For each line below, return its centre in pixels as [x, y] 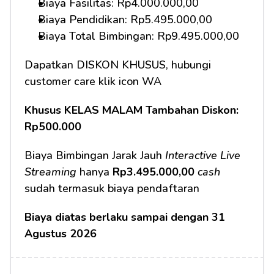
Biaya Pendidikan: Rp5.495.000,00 [125, 20]
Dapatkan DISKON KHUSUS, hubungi [118, 65]
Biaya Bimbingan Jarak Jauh [95, 155]
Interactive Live [203, 155]
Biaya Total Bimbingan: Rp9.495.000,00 [139, 36]
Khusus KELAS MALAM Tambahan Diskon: [131, 110]
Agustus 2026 [61, 234]
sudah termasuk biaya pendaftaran [112, 188]
